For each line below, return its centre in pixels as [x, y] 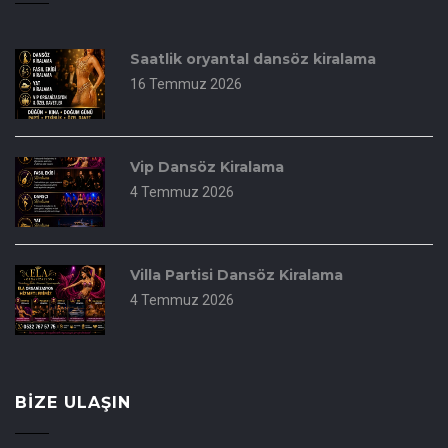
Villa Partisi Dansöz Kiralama [236, 274]
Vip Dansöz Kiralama [207, 166]
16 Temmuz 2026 [186, 83]
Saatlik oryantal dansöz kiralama [253, 58]
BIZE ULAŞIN [73, 402]
